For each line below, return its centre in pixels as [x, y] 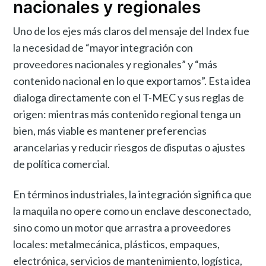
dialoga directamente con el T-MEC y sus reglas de [129, 98]
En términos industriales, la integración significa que [133, 194]
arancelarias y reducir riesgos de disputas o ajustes [129, 148]
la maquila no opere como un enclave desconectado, [132, 211]
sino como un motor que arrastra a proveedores [122, 228]
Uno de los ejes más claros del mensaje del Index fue [132, 31]
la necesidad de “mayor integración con [103, 48]
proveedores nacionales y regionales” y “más [115, 64]
